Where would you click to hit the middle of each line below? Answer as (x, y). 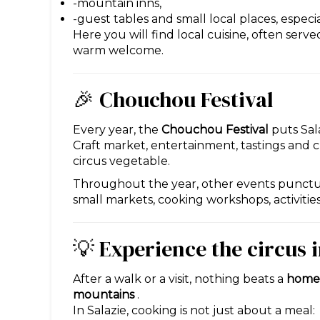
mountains (104, 294)
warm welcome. (118, 50)
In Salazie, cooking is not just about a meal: (194, 310)
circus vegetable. (121, 161)
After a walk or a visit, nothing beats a (180, 279)
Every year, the (117, 129)
